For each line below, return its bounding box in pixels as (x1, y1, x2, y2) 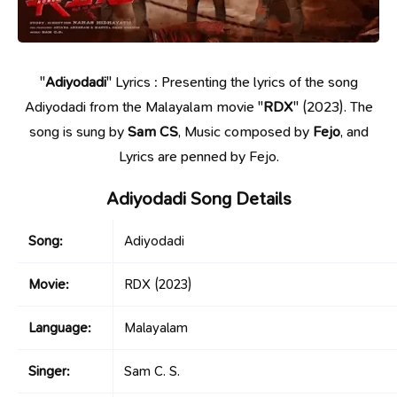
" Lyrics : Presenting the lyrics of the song (105, 72, 358, 91)
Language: (28, 318, 91, 337)
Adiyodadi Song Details (105, 186, 292, 210)
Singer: (28, 362, 70, 380)
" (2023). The (292, 97, 373, 116)
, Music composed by (177, 121, 313, 141)
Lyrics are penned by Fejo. (118, 146, 279, 166)
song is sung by (28, 121, 128, 141)
